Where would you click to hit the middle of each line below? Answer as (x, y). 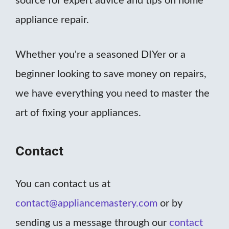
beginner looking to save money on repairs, (111, 74)
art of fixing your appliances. (78, 113)
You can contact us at (63, 184)
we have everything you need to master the (112, 94)
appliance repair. (52, 20)
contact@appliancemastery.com (86, 204)
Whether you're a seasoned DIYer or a (100, 55)
